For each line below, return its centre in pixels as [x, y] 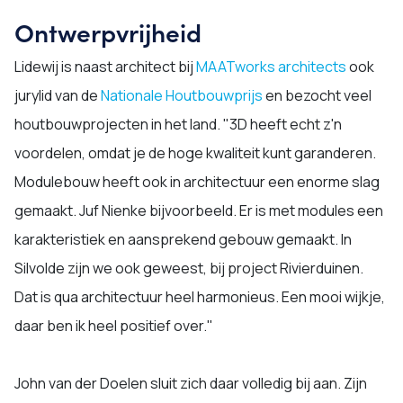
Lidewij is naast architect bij [105, 67]
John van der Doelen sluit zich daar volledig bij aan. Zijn [191, 383]
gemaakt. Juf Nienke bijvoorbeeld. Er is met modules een [199, 210]
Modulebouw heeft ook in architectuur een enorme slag [197, 182]
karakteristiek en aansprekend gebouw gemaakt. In [183, 239]
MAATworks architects [271, 67]
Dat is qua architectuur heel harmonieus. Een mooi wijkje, [200, 297]
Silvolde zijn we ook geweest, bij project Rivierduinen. [189, 268]
